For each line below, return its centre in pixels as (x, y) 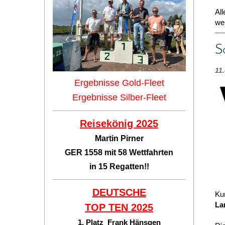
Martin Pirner (119, 138)
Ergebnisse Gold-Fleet (119, 83)
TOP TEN (108, 207)
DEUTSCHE (119, 192)
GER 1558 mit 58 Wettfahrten (119, 152)
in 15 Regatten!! (119, 166)
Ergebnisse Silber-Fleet (119, 97)
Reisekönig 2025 (119, 124)
